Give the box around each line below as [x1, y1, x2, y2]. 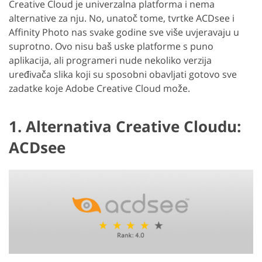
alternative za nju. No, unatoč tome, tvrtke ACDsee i [9, 12, 235, 25]
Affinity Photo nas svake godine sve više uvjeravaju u [9, 26, 239, 39]
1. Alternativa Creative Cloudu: [9, 116, 241, 137]
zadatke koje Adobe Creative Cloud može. [9, 82, 190, 95]
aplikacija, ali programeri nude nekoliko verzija [9, 54, 212, 67]
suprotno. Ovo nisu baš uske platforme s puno [9, 40, 213, 53]
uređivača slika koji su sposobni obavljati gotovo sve [9, 68, 237, 81]
